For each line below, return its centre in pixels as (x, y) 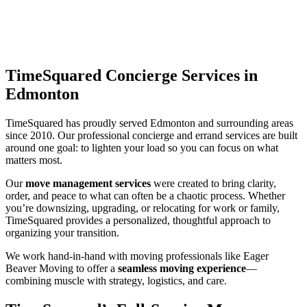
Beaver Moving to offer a (62, 268)
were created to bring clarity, (213, 183)
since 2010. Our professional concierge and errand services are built (151, 135)
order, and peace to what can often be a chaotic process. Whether (145, 195)
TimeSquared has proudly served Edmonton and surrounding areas (149, 123)
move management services (88, 183)
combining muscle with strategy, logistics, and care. (116, 280)
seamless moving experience (182, 268)
